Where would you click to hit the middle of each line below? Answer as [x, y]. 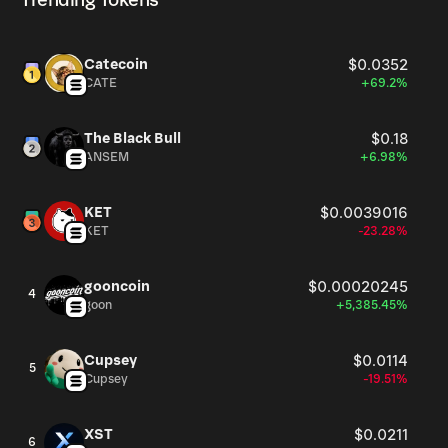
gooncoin [117, 286]
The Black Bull [132, 138]
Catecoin [116, 64]
